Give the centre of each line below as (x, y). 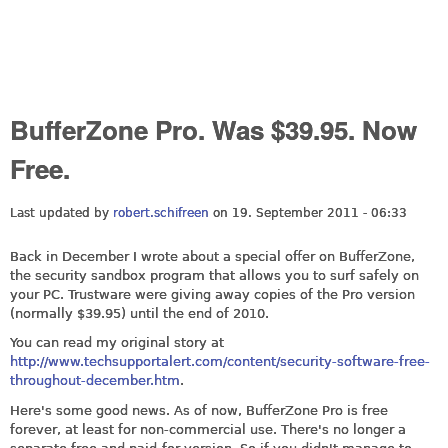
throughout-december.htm (95, 381)
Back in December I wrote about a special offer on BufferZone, (212, 256)
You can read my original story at (117, 343)
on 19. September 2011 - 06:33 (308, 212)
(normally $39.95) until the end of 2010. (139, 313)
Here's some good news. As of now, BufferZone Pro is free (199, 410)
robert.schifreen (161, 212)
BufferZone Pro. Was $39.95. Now (213, 129)
